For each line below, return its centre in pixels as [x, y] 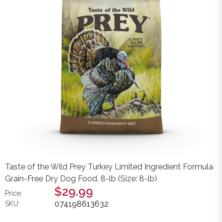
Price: [14, 193]
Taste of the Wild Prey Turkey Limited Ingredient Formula [109, 166]
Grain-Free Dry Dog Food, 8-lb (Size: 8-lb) [81, 178]
